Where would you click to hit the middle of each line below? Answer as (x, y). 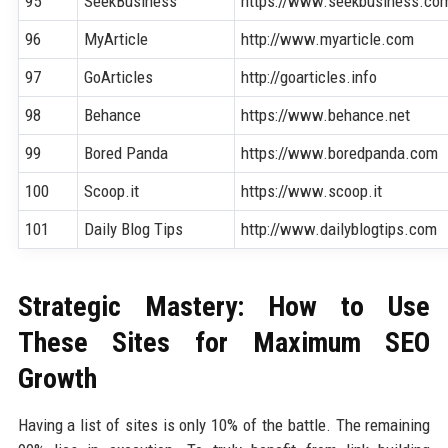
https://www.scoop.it (312, 190)
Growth (57, 378)
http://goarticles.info (309, 76)
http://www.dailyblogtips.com (339, 228)
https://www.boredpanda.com (340, 152)
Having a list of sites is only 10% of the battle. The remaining (224, 424)
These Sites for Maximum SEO (224, 342)
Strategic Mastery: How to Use (224, 306)
